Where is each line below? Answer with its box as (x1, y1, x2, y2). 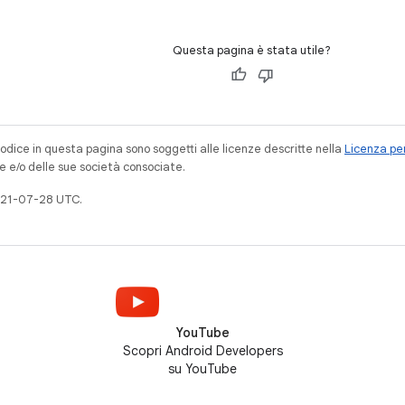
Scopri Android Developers (122, 343, 283, 359)
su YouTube (168, 361, 237, 377)
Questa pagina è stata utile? (173, 42, 331, 58)
